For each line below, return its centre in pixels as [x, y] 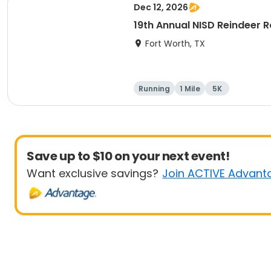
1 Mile [190, 89]
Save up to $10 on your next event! [128, 156]
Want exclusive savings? [93, 173]
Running [154, 89]
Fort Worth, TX [175, 44]
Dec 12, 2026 [161, 7]
